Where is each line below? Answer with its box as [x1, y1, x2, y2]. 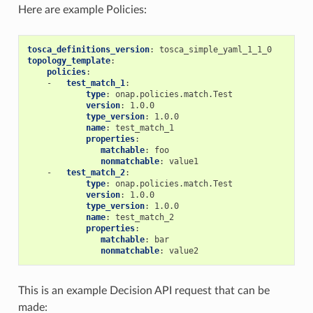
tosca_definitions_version [27, 45, 150, 55]
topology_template [27, 56, 110, 66]
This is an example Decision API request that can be [17, 285, 270, 297]
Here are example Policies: [17, 4, 147, 16]
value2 [168, 246, 198, 256]
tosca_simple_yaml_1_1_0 [159, 45, 272, 55]
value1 [168, 156, 198, 167]
